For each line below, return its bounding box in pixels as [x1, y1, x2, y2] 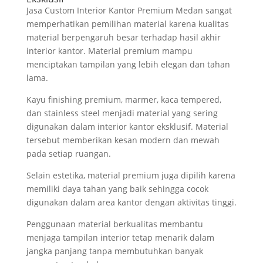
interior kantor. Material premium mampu [26, 45, 193, 56]
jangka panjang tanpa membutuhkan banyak [26, 245, 203, 257]
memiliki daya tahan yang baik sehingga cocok [26, 183, 208, 194]
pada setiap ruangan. [26, 148, 111, 159]
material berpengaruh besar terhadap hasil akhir [26, 32, 221, 43]
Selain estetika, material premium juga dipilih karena [26, 170, 235, 181]
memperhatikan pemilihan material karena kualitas [26, 18, 229, 29]
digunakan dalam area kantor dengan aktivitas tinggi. [26, 197, 237, 208]
